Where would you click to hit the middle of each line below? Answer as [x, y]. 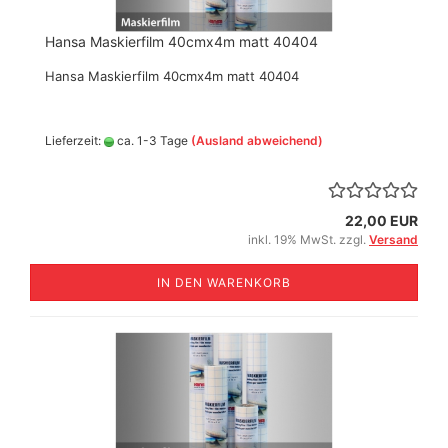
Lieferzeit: [74, 140]
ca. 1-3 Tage [151, 140]
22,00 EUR [381, 220]
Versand [393, 239]
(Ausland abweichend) [257, 140]
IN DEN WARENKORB [224, 282]
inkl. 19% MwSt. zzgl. [308, 239]
